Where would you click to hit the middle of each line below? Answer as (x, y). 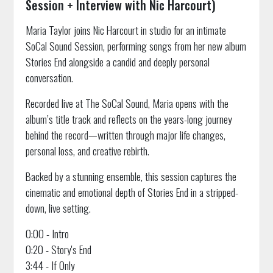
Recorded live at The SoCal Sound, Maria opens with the (127, 103)
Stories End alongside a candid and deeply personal (117, 62)
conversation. (49, 78)
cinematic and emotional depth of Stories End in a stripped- (132, 192)
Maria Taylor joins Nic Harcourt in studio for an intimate (126, 30)
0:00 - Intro (47, 234)
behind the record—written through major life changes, (125, 135)
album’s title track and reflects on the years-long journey (129, 119)
